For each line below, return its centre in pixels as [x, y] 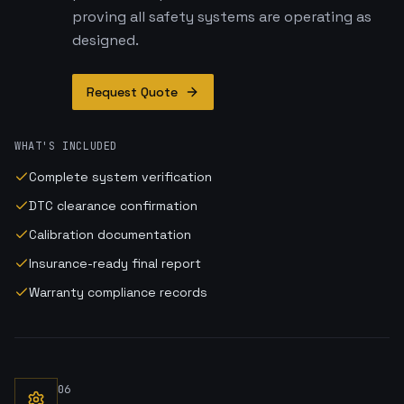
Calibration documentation [110, 234]
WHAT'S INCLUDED [66, 146]
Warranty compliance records [118, 292]
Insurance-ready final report [115, 263]
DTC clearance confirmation [113, 206]
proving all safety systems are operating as [222, 17]
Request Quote [132, 92]
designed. [106, 40]
